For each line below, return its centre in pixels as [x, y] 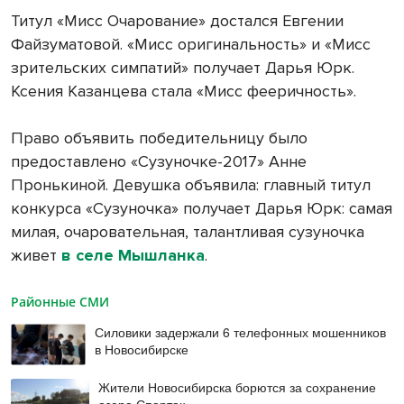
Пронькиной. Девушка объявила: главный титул [191, 184]
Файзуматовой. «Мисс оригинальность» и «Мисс [191, 44]
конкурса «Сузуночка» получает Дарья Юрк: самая [202, 208]
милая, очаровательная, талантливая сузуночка [188, 231]
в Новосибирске [142, 349]
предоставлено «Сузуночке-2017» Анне [159, 161]
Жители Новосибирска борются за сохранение [237, 387]
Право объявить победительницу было [159, 138]
